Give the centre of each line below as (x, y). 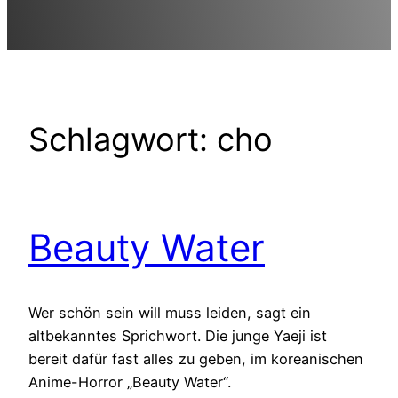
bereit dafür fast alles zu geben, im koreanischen (196, 358)
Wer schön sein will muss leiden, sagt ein (170, 312)
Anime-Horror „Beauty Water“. (130, 382)
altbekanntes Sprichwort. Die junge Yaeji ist (178, 335)
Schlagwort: (123, 139)
